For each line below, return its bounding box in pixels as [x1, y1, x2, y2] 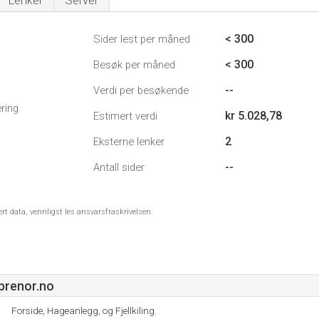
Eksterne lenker [93, 135, 164, 148]
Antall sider [93, 161, 145, 174]
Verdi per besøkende [93, 84, 189, 97]
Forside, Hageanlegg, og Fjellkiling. [11, 305, 157, 316]
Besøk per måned [93, 58, 175, 71]
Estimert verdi [93, 110, 157, 122]
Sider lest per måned [93, 33, 190, 46]
